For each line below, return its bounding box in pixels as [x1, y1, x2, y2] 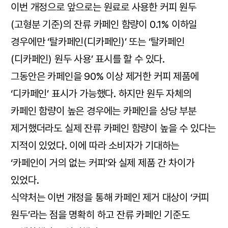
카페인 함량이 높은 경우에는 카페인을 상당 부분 [11, 104, 196, 117]
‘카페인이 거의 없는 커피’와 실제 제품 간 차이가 [11, 156, 194, 169]
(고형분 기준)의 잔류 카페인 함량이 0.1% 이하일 [11, 18, 197, 31]
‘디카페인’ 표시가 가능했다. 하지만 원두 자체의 [11, 87, 192, 100]
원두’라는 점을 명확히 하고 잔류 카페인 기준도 [11, 208, 190, 221]
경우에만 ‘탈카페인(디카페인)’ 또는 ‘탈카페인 [11, 35, 185, 48]
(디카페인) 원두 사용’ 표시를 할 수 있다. [11, 52, 165, 65]
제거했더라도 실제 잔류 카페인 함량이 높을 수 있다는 [11, 122, 216, 134]
